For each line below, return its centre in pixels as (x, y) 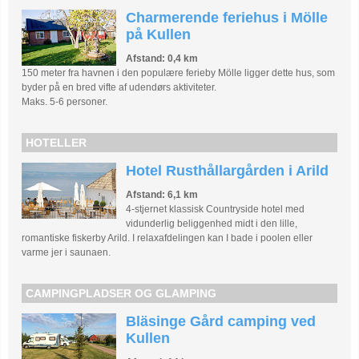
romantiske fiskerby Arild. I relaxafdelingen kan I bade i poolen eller (167, 238)
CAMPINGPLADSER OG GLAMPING (121, 294)
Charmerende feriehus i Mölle (227, 18)
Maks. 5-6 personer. (65, 102)
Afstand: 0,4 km (162, 59)
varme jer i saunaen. (67, 253)
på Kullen (159, 35)
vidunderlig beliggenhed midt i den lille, (212, 224)
